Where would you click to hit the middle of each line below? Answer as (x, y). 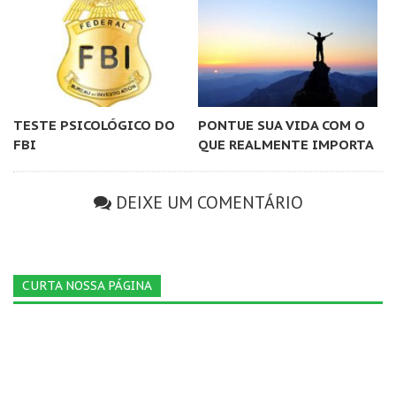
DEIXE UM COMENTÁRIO (209, 203)
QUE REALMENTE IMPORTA (286, 145)
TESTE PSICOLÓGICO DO (94, 126)
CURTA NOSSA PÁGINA (87, 286)
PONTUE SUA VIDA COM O (281, 126)
